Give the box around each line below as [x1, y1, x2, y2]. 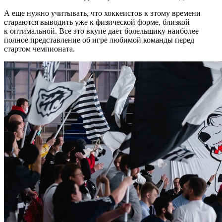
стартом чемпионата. [4, 44, 75, 53]
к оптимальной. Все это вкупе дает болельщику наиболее [4, 26, 199, 35]
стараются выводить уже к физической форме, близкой [4, 17, 190, 26]
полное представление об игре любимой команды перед [4, 35, 194, 44]
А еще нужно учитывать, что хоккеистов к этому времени [4, 8, 201, 17]
